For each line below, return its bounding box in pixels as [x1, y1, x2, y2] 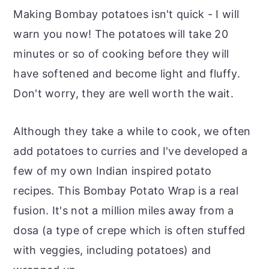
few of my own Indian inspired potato [13, 164, 212, 177]
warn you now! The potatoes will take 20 [13, 27, 229, 40]
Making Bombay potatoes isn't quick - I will [13, 7, 240, 20]
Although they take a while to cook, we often [13, 124, 251, 138]
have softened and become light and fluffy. [13, 67, 240, 80]
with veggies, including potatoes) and [13, 243, 211, 256]
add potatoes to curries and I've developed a [13, 144, 248, 157]
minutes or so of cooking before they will [13, 47, 229, 60]
